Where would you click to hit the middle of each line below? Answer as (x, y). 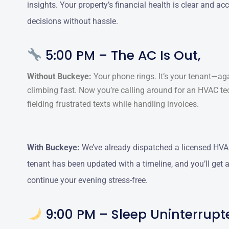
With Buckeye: (53, 147)
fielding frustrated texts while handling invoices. (113, 104)
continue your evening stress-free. (87, 180)
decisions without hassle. (73, 21)
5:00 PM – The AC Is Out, (121, 55)
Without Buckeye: (59, 76)
